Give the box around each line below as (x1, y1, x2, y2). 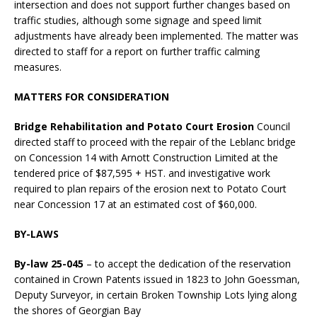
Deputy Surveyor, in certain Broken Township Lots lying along (14, 288, 296, 302)
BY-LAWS (14, 227, 59, 241)
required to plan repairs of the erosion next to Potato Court (14, 182, 287, 196)
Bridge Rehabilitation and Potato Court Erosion (14, 120, 257, 134)
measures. (14, 60, 62, 74)
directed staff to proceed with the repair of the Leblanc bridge (14, 135, 296, 149)
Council (257, 120, 290, 134)
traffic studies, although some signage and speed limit (14, 13, 262, 28)
